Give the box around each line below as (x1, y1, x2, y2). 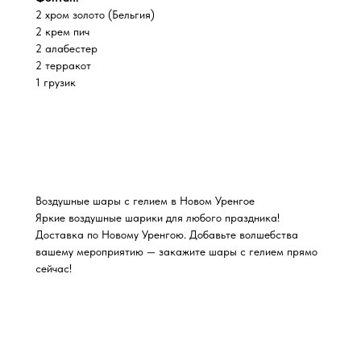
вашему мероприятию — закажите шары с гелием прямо (35, 244, 317, 258)
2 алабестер (35, 41, 98, 55)
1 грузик (35, 75, 76, 89)
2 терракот (35, 58, 91, 72)
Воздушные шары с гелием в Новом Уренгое (35, 193, 255, 207)
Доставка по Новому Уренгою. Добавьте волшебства (35, 227, 298, 241)
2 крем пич (35, 24, 89, 38)
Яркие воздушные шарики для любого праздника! (35, 210, 280, 224)
